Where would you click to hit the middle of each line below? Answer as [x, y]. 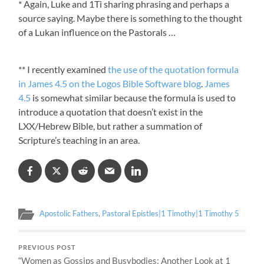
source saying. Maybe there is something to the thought [131, 18]
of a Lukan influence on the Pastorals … [97, 32]
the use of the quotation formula [174, 70]
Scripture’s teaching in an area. [79, 140]
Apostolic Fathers [69, 214]
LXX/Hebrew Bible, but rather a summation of [110, 126]
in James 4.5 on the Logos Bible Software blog [110, 84]
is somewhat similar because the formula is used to [133, 98]
